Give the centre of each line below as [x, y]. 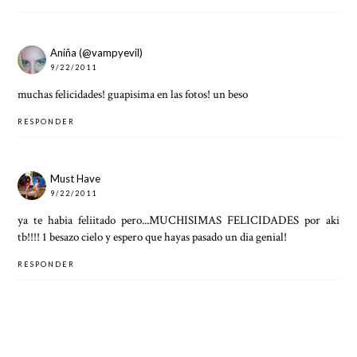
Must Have [76, 178]
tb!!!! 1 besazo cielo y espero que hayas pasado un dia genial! [153, 236]
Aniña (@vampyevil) [97, 53]
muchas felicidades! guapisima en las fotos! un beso [133, 94]
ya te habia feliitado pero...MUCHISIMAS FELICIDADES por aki [178, 220]
